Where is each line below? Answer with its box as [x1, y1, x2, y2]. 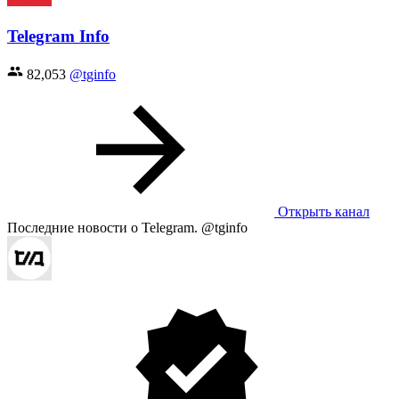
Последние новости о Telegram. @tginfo [7, 219, 248, 235]
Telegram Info [7, 27, 110, 46]
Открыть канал [274, 203, 370, 219]
